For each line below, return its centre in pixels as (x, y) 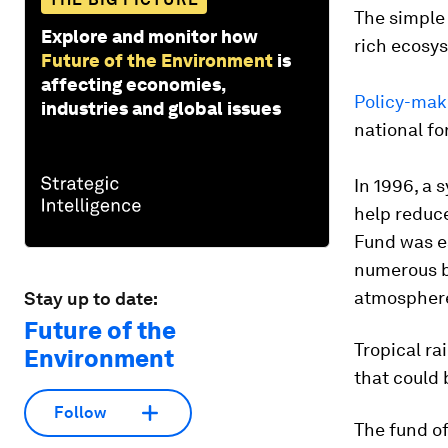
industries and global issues (161, 108)
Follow (80, 413)
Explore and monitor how (149, 36)
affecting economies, (133, 84)
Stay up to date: (91, 298)
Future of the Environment (157, 60)
